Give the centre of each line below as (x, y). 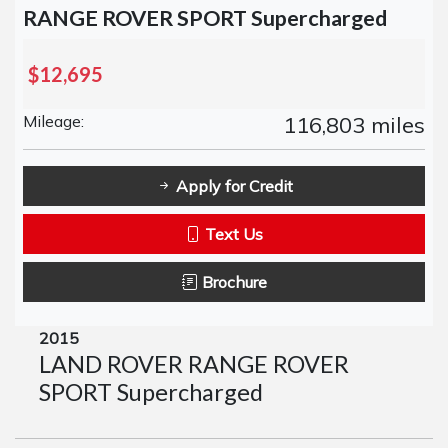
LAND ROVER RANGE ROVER (194, 364)
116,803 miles (354, 125)
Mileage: (53, 121)
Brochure (232, 282)
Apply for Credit (232, 186)
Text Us (232, 234)
